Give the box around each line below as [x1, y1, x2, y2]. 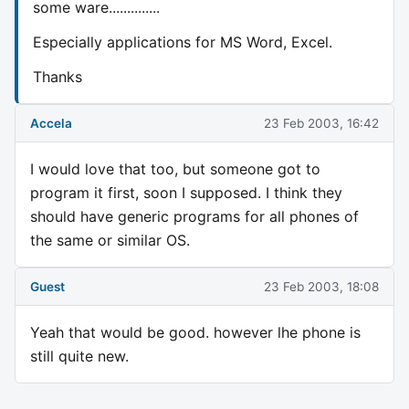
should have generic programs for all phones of [30, 207, 359, 226]
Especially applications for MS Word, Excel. [33, 32, 332, 51]
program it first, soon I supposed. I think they [30, 184, 342, 203]
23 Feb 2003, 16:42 [264, 115, 379, 131]
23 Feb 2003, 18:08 [264, 278, 379, 294]
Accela [30, 115, 72, 131]
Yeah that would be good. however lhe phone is [30, 323, 361, 342]
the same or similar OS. [30, 231, 190, 250]
